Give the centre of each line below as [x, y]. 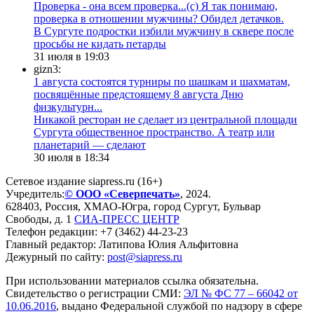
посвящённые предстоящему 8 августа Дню [138, 94]
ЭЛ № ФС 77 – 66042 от [241, 293]
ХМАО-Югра [116, 206]
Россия [61, 206]
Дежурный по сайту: [56, 257]
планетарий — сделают [90, 144]
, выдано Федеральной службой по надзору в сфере [179, 306]
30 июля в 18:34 [71, 157]
